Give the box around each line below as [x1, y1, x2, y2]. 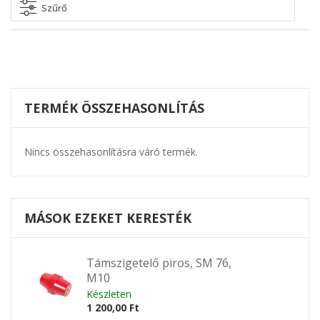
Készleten [86, 287, 131, 301]
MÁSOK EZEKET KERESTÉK [24, 209, 191, 226]
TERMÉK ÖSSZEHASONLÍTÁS [24, 99, 204, 116]
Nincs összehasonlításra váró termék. [24, 145, 198, 159]
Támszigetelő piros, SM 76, [86, 255, 231, 271]
